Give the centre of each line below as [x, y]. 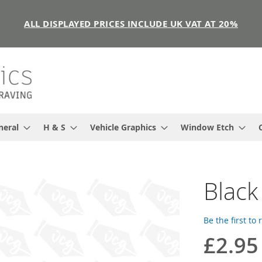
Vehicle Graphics [123, 127]
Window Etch [207, 127]
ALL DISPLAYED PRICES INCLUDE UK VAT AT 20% [131, 24]
